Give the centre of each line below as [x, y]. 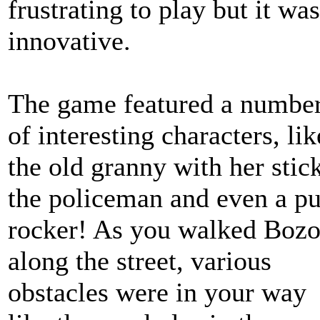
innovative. [69, 41]
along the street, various [140, 261]
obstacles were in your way [157, 292]
